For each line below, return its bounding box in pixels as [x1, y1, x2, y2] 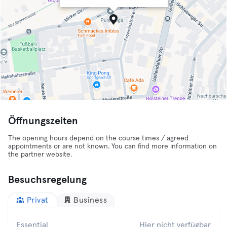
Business [73, 196, 107, 204]
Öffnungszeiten [8, 116, 78, 126]
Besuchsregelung [8, 175, 87, 185]
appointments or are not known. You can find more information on [8, 143, 217, 150]
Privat [26, 196, 49, 204]
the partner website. [8, 151, 72, 158]
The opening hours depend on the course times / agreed [8, 135, 188, 142]
